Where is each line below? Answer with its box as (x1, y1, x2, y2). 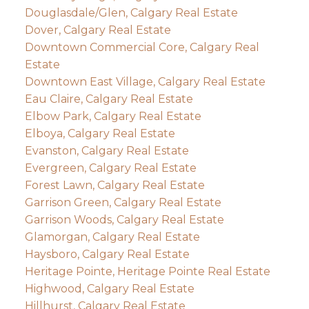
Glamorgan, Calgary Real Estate (24, 230, 200, 243)
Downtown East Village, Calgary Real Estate (24, 74, 266, 88)
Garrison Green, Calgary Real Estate (24, 195, 221, 209)
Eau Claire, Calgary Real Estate (24, 92, 193, 106)
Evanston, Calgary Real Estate (24, 143, 189, 157)
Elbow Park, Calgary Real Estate (24, 109, 201, 123)
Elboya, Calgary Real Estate (24, 126, 175, 140)
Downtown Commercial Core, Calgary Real (24, 40, 259, 54)
